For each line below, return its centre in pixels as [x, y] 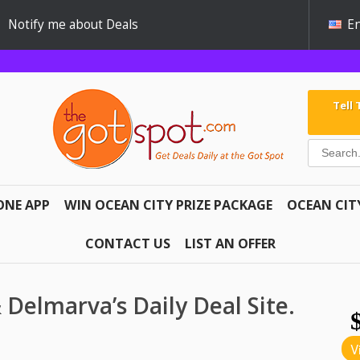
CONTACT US [127, 243]
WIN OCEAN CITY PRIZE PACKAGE [168, 205]
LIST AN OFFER [230, 243]
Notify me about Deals [73, 25]
